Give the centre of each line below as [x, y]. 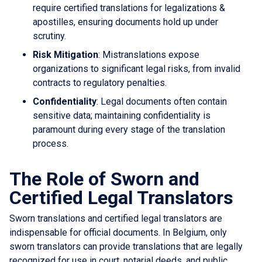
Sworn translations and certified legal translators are [116, 218]
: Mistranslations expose [149, 54]
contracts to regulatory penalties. [100, 82]
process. [51, 143]
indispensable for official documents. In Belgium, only [118, 232]
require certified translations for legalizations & [129, 8]
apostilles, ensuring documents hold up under [125, 22]
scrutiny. [49, 36]
